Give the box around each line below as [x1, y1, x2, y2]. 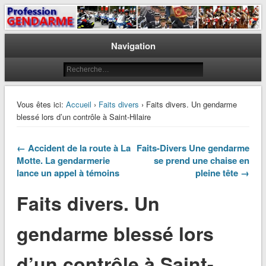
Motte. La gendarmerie [16, 154, 110, 167]
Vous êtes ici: [16, 99, 64, 110]
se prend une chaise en [154, 154, 250, 167]
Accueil [65, 99, 91, 110]
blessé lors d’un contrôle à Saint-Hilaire [16, 111, 151, 123]
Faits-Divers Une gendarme [137, 141, 250, 155]
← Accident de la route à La [16, 141, 131, 155]
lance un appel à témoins [16, 166, 119, 180]
